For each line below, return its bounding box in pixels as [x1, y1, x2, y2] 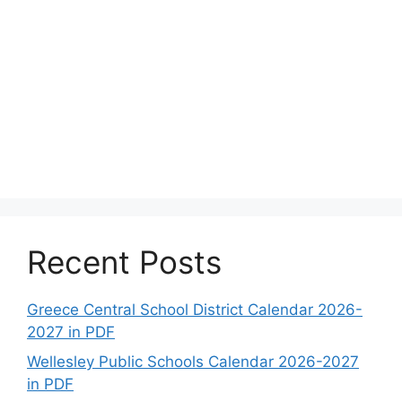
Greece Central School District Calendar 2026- [27, 300, 363, 319]
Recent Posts [27, 242, 222, 281]
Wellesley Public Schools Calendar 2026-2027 [27, 353, 359, 371]
